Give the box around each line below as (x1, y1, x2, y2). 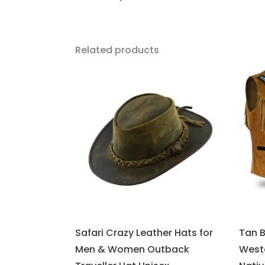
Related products (75, 43, 159, 57)
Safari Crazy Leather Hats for (75, 226, 213, 240)
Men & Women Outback (75, 243, 189, 257)
